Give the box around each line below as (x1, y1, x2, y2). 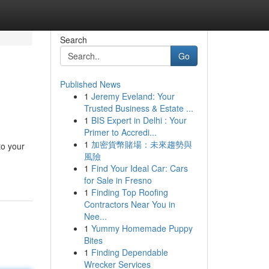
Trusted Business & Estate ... (83, 102, 193, 114)
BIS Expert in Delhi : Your (91, 114, 187, 126)
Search (59, 34, 87, 46)
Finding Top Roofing (91, 186, 168, 198)
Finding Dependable (91, 246, 168, 258)
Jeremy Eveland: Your (91, 90, 175, 102)
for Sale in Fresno (83, 174, 152, 186)
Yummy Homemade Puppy (91, 222, 193, 234)
